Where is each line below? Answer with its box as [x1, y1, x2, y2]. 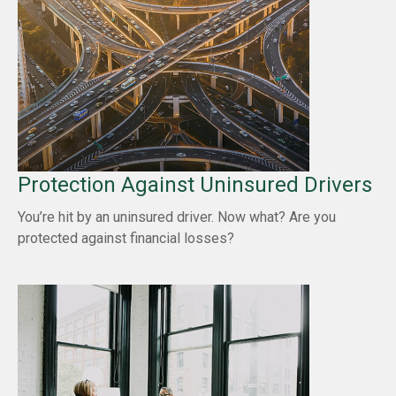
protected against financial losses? [18, 229, 234, 247]
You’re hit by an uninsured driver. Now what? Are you [18, 208, 336, 225]
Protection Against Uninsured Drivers [18, 171, 372, 197]
